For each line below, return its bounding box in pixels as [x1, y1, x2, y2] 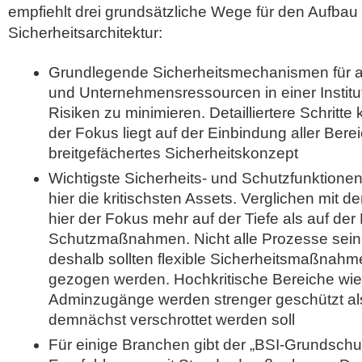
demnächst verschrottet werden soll [48, 311, 295, 328]
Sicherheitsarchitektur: [8, 24, 162, 41]
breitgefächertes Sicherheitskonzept [48, 145, 298, 162]
